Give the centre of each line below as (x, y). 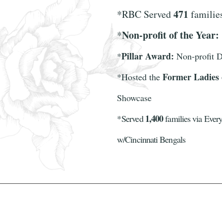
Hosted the (142, 77)
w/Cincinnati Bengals (151, 139)
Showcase (134, 98)
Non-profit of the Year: (170, 35)
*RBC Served (145, 14)
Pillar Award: (148, 56)
